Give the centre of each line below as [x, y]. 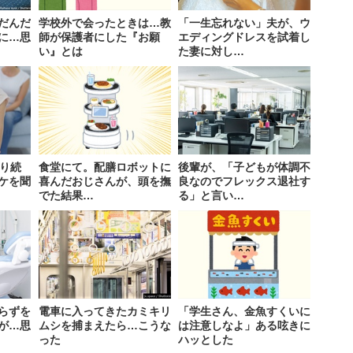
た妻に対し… [211, 52]
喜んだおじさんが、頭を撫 [104, 182]
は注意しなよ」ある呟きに [244, 326]
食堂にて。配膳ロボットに [104, 167]
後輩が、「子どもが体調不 [244, 167]
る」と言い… [211, 196]
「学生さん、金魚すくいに [244, 312]
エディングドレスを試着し [244, 37]
